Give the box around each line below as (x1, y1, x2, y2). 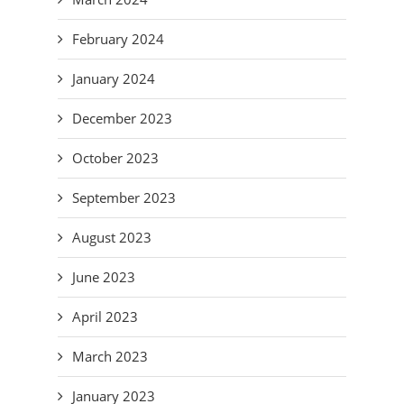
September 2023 (72, 188, 176, 207)
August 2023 (72, 228, 151, 246)
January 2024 (72, 69, 155, 87)
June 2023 (72, 268, 135, 286)
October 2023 (72, 149, 159, 167)
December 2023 (72, 109, 172, 127)
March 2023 (72, 347, 148, 365)
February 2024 (72, 30, 164, 48)
